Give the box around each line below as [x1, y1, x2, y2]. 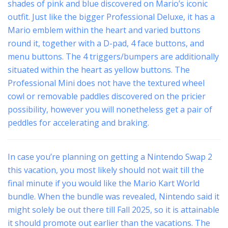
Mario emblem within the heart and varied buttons [8, 24, 201, 36]
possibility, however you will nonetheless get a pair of [8, 104, 212, 116]
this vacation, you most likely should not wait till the [8, 164, 204, 176]
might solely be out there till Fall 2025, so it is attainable [8, 204, 219, 216]
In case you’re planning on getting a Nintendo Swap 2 [8, 151, 212, 163]
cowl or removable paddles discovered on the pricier [8, 91, 206, 102]
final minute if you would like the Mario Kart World [8, 178, 199, 189]
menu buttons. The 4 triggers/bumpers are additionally [8, 51, 219, 63]
